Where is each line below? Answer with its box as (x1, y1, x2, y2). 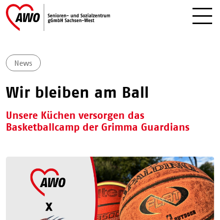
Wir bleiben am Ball (6, 83, 149, 101)
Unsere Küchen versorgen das (6, 109, 144, 121)
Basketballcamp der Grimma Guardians (6, 121, 190, 133)
